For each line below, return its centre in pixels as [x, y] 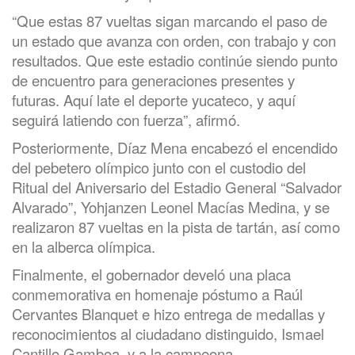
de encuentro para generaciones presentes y [153, 80]
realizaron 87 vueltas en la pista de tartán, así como [176, 227]
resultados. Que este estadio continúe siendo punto [175, 61]
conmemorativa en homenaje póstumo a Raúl [157, 294]
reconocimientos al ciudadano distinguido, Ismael [168, 334]
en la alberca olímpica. [84, 247]
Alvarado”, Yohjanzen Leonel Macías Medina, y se [171, 207]
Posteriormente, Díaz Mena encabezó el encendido [175, 148]
